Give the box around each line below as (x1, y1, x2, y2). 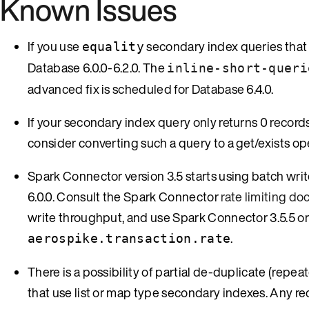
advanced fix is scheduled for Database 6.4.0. (28, 79, 274, 98)
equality (81, 39, 145, 54)
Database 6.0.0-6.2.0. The (28, 58, 168, 77)
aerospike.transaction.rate (28, 230, 231, 246)
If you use (28, 37, 82, 55)
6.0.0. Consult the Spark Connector (28, 187, 221, 206)
